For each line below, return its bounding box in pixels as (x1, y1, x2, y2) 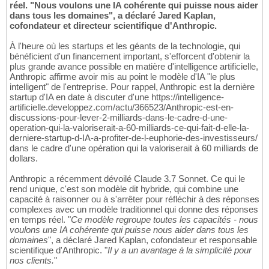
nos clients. (10, 255, 54, 266)
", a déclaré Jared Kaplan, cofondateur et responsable (48, 235, 257, 246)
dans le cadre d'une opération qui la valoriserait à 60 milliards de (10, 143, 258, 154)
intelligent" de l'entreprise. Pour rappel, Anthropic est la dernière (10, 82, 255, 92)
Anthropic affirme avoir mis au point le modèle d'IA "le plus (10, 71, 235, 82)
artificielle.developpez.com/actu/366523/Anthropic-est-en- (10, 102, 234, 113)
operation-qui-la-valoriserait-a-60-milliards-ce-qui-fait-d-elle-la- (10, 122, 249, 133)
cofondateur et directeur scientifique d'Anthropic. (10, 20, 217, 31)
